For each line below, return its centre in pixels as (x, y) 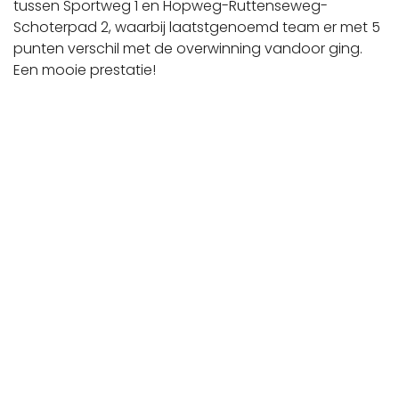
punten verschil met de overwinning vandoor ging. (188, 49)
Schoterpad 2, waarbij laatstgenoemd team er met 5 (197, 27)
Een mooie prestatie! (85, 70)
